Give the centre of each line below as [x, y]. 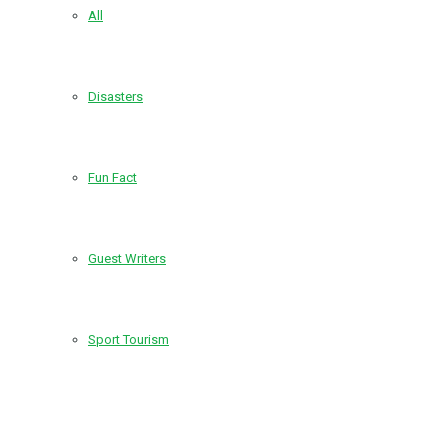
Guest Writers [127, 259]
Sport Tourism [128, 340]
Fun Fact [112, 178]
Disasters [115, 97]
